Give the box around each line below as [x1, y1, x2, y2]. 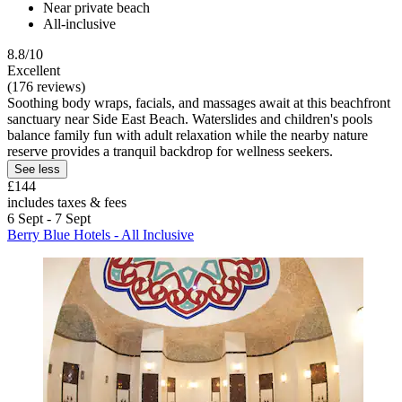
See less [14, 162, 60, 177]
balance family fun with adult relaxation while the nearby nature [7, 127, 368, 144]
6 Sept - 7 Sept [7, 211, 91, 227]
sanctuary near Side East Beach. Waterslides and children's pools [7, 111, 372, 127]
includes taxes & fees [7, 195, 127, 211]
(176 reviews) [7, 79, 85, 95]
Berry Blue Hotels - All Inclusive [7, 227, 194, 243]
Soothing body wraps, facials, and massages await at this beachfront [7, 95, 390, 111]
